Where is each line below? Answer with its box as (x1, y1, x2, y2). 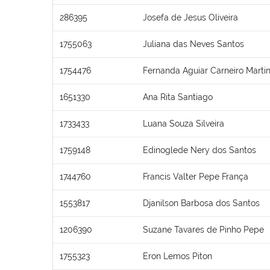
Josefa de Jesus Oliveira (143, 12, 238, 22)
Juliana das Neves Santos (143, 39, 244, 49)
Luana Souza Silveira (143, 118, 224, 128)
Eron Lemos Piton (143, 251, 212, 261)
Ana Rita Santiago (143, 92, 213, 102)
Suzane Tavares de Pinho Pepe (143, 224, 264, 234)
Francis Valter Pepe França (143, 171, 248, 181)
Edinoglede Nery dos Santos (143, 145, 256, 155)
